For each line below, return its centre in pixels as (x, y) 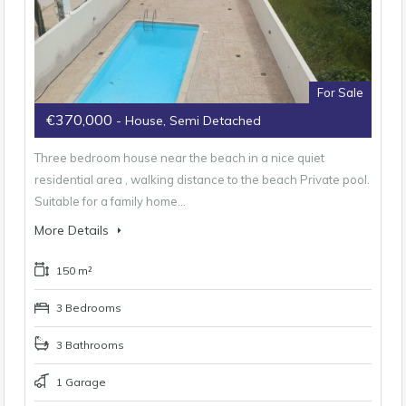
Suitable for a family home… (110, 201)
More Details (73, 230)
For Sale (340, 92)
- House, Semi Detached (188, 120)
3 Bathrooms (89, 344)
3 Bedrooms (87, 307)
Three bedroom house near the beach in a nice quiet (179, 157)
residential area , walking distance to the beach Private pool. (202, 179)
